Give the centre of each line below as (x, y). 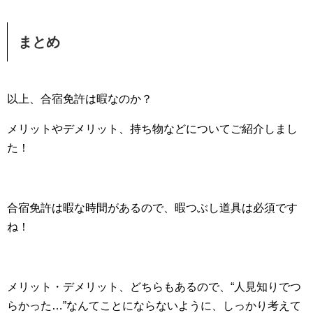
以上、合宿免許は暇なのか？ (80, 99)
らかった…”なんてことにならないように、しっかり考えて (154, 306)
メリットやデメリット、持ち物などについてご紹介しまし (152, 129)
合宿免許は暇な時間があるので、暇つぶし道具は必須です (152, 208)
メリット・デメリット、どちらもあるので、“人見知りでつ (154, 287)
